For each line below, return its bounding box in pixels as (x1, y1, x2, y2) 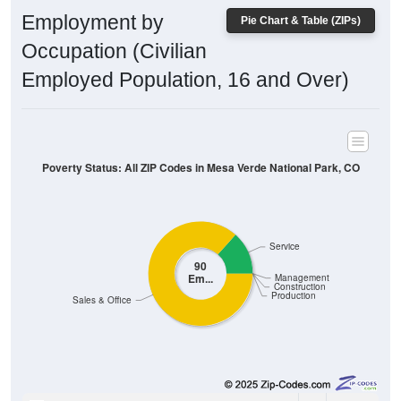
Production (270, 289, 316, 302)
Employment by (21, 11, 164, 35)
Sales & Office (73, 294, 132, 306)
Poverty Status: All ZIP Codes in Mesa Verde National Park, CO (41, 159, 360, 175)
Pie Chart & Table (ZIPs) (241, 14, 361, 28)
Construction (273, 280, 326, 293)
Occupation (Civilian (21, 39, 207, 64)
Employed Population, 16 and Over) (21, 68, 349, 92)
